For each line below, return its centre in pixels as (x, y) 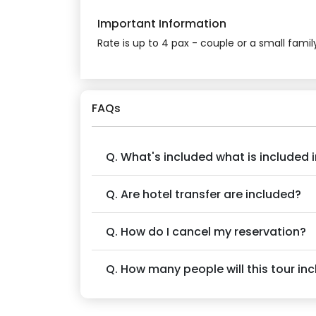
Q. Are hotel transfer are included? (203, 194)
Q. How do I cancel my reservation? (206, 231)
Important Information (162, 24)
